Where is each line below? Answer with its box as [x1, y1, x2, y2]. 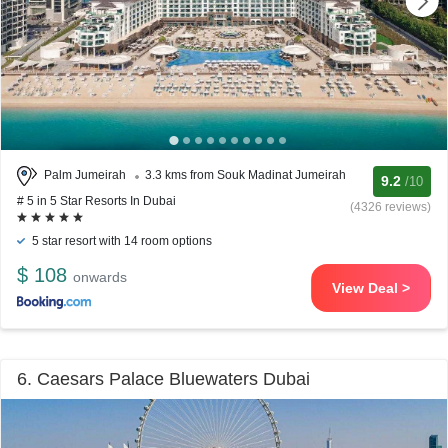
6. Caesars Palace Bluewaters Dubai [17, 369, 310, 389]
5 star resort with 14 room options [29, 234, 212, 248]
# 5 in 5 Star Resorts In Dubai [17, 194, 176, 208]
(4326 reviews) [350, 200, 431, 214]
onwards [73, 269, 127, 285]
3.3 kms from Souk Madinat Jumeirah [145, 168, 346, 183]
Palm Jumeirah [41, 168, 129, 183]
